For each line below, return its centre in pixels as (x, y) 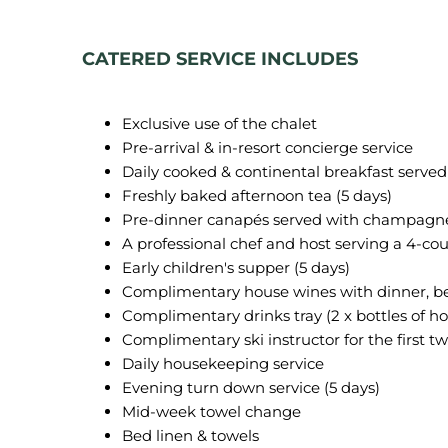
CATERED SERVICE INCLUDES (220, 59)
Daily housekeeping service (223, 363)
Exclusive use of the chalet (219, 123)
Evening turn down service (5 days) (251, 387)
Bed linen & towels (190, 435)
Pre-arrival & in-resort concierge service (267, 147)
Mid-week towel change (211, 411)
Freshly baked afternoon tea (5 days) (257, 195)
